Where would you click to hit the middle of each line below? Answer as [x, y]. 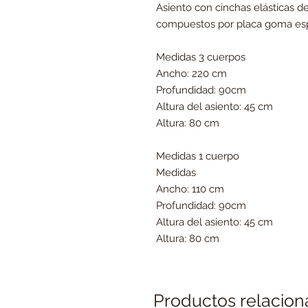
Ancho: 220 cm [191, 74]
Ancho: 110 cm [190, 189]
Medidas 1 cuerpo [198, 156]
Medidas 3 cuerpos [201, 57]
